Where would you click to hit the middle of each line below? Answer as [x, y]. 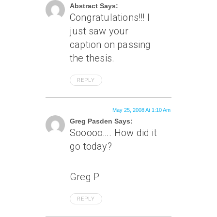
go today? [91, 146]
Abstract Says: [94, 6]
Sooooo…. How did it [113, 133]
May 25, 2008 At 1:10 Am [141, 110]
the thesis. [92, 58]
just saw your [99, 31]
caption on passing [110, 45]
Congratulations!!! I [110, 17]
